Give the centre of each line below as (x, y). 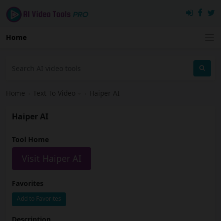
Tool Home (30, 140)
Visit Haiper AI (52, 159)
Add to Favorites (39, 199)
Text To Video (54, 93)
